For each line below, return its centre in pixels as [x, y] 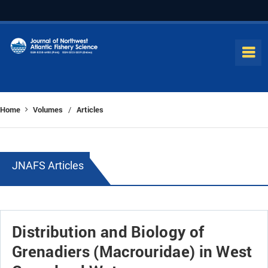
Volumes [48, 109]
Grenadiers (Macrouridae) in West [132, 251]
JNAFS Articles [48, 165]
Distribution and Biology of [108, 232]
